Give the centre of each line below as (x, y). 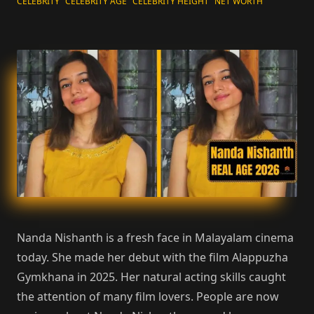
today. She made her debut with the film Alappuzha (152, 257)
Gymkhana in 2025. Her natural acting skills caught (151, 277)
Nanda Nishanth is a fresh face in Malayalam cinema (155, 237)
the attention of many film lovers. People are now (148, 296)
